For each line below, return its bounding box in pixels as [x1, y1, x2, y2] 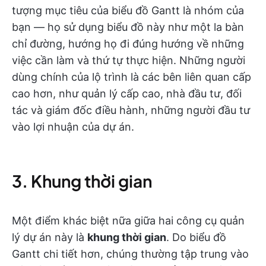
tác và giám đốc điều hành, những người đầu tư [12, 104, 250, 117]
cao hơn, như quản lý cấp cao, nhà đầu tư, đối [12, 87, 242, 100]
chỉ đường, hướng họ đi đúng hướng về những [12, 37, 244, 50]
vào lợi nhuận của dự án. [12, 121, 134, 134]
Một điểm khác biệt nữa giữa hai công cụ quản [12, 214, 245, 227]
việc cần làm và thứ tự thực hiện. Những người [12, 54, 245, 67]
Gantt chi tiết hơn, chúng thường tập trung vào [12, 248, 249, 261]
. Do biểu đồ [166, 231, 226, 244]
